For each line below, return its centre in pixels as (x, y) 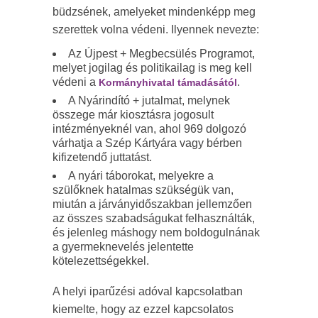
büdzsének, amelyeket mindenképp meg (154, 11)
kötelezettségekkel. (101, 261)
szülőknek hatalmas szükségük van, (143, 190)
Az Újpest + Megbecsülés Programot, (161, 53)
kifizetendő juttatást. (102, 157)
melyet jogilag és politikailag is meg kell (152, 67)
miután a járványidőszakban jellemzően (152, 204)
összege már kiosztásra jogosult (133, 114)
